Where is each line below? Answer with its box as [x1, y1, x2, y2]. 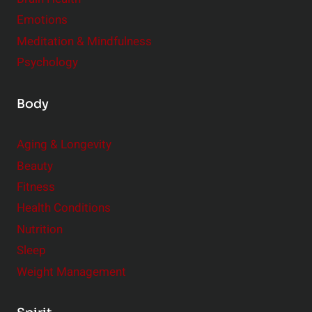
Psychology [17, 53, 78, 71]
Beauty [17, 157, 53, 175]
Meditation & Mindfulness [17, 32, 152, 50]
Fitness [17, 178, 55, 196]
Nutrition [17, 220, 63, 238]
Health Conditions [17, 199, 111, 217]
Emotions [17, 11, 68, 29]
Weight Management [17, 263, 126, 281]
